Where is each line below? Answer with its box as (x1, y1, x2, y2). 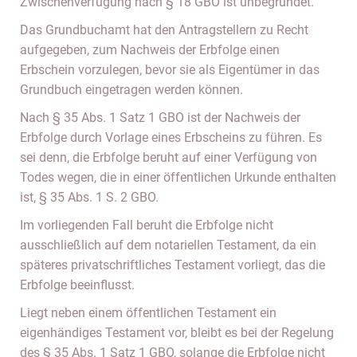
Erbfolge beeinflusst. (20, 277, 135, 292)
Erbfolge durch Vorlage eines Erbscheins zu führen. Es (20, 130, 322, 145)
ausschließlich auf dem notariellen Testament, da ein (20, 237, 316, 253)
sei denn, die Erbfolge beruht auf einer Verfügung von (20, 150, 317, 165)
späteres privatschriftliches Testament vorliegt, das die (20, 257, 325, 273)
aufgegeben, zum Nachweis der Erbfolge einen (20, 42, 280, 57)
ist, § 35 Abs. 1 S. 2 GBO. (20, 190, 159, 205)
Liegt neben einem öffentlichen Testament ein (20, 305, 277, 320)
